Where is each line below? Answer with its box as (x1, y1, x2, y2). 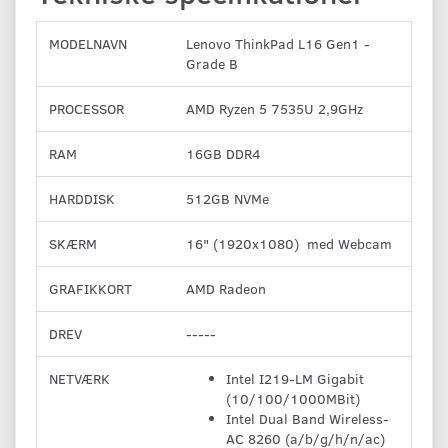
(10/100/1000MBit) (226, 388, 360, 408)
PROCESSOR (49, 98, 124, 118)
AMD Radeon (186, 278, 266, 298)
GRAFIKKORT (49, 278, 132, 298)
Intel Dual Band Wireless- (226, 408, 389, 428)
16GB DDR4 (186, 143, 261, 163)
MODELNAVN (49, 33, 127, 53)
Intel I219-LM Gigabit (226, 368, 364, 388)
